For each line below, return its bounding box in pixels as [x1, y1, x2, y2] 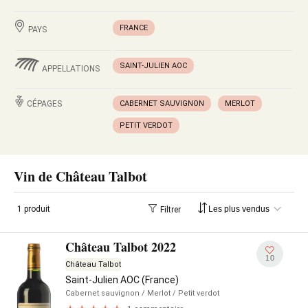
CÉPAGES [27, 99, 62, 109]
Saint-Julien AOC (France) [65, 274, 179, 285]
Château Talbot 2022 [65, 238, 176, 256]
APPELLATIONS [42, 64, 100, 74]
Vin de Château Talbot [14, 166, 147, 186]
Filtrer [160, 204, 181, 214]
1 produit [17, 204, 50, 214]
